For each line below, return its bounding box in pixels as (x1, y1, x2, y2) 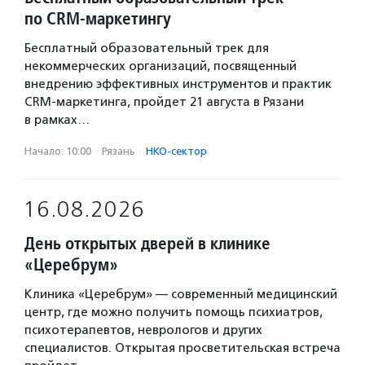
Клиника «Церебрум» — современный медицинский (24, 287, 337, 301)
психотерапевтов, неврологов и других (24, 323, 262, 337)
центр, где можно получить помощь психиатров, (24, 305, 323, 319)
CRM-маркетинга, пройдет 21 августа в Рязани (24, 95, 304, 109)
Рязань (102, 145, 135, 157)
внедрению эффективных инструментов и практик (24, 77, 332, 91)
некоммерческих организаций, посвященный (24, 59, 297, 73)
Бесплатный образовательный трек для (24, 41, 269, 55)
